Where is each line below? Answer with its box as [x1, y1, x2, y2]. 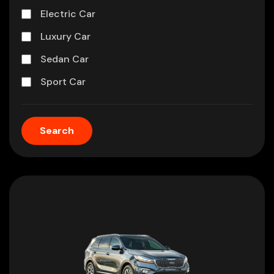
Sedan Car [40, 53, 89, 65]
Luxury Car [40, 30, 91, 43]
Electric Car [40, 7, 95, 20]
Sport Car [40, 75, 86, 88]
